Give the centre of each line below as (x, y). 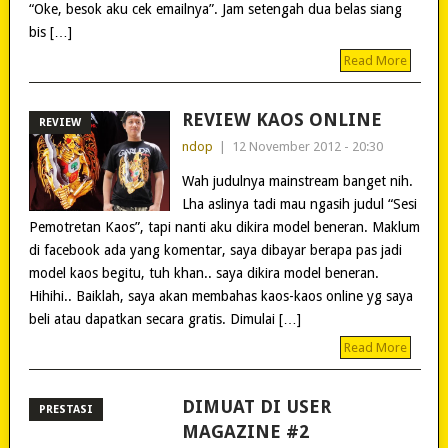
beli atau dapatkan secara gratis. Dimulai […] (164, 318)
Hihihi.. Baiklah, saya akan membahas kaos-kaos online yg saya (220, 295)
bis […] (50, 31)
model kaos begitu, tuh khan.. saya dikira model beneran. (203, 272)
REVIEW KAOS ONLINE (281, 119)
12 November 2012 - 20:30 (307, 146)
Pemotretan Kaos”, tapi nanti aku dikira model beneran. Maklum (224, 226)
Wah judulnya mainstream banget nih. (297, 180)
